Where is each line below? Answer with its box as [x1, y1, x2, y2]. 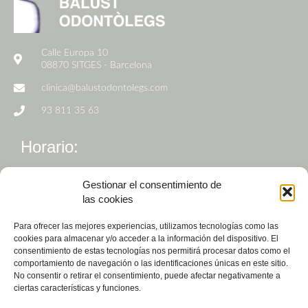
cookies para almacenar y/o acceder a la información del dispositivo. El [14, 234, 278, 243]
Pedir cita [39, 291, 84, 302]
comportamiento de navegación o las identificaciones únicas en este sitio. [14, 258, 288, 268]
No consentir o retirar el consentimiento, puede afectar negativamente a [14, 271, 280, 280]
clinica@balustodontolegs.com [41, 82, 168, 93]
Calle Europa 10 [41, 47, 108, 58]
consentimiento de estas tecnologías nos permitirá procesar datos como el [14, 246, 290, 256]
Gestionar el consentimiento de [82, 179, 221, 190]
